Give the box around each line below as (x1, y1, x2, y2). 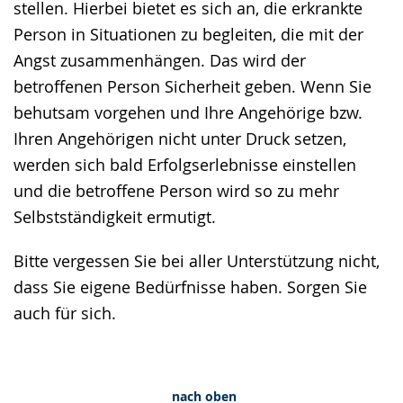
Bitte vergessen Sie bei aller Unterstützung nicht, (13, 250, 380, 273)
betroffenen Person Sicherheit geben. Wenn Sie (13, 76, 372, 98)
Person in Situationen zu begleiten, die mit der (13, 23, 363, 46)
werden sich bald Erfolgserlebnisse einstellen (13, 154, 356, 176)
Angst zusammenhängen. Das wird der (13, 49, 306, 72)
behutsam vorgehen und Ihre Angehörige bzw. (13, 102, 363, 124)
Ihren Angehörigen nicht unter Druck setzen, (13, 128, 346, 150)
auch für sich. (13, 302, 116, 325)
